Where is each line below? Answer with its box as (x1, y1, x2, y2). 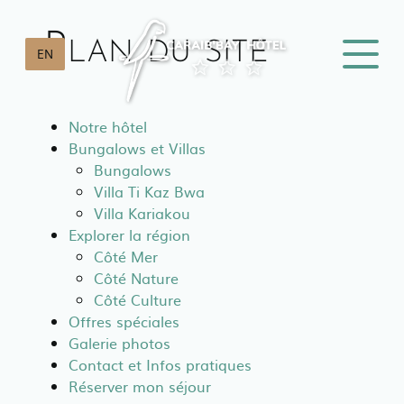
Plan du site (43, 29, 269, 72)
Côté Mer (94, 245, 158, 267)
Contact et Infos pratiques (69, 353, 252, 375)
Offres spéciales (69, 310, 179, 332)
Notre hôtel (69, 115, 147, 137)
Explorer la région (69, 224, 190, 245)
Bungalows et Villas (69, 137, 206, 159)
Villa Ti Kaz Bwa (94, 180, 205, 202)
